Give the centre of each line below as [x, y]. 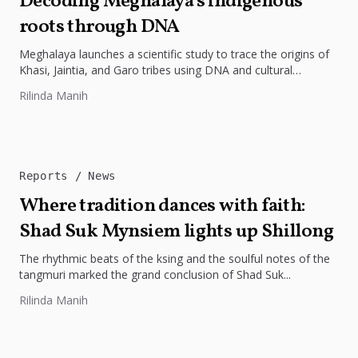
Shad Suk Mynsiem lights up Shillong [176, 231]
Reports [47, 175]
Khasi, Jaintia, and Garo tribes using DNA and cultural [156, 70]
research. [43, 86]
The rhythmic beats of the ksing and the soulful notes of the [175, 258]
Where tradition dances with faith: [163, 206]
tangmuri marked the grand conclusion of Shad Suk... [155, 274]
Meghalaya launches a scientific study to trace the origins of [174, 54]
